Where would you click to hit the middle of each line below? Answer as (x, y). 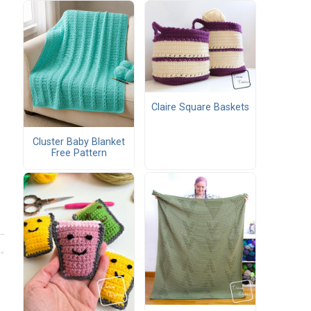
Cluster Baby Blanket (79, 142)
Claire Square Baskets (200, 107)
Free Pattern (79, 153)
